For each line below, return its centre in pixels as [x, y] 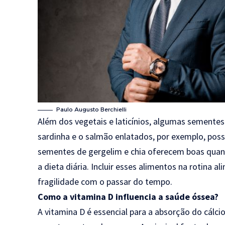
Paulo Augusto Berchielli [92, 109]
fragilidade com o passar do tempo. [105, 182]
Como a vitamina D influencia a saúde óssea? [128, 197]
